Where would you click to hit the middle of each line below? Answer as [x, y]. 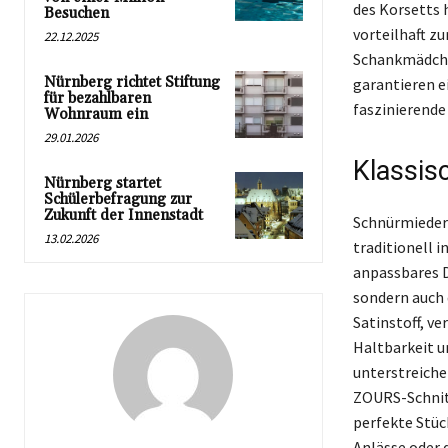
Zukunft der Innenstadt [123, 215]
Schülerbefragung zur [118, 199]
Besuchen [76, 13]
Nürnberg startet [102, 183]
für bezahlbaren [97, 98]
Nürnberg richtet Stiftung [132, 82]
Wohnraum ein [96, 114]
